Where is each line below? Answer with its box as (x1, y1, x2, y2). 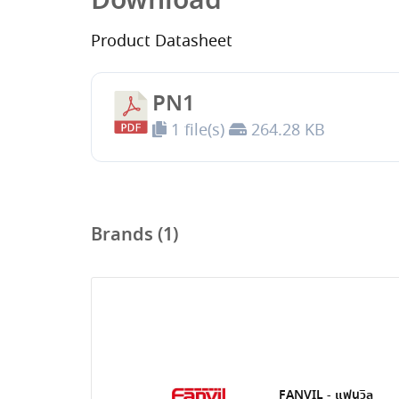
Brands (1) (91, 221, 178, 248)
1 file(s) (167, 118, 229, 142)
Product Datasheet (91, 29, 232, 53)
